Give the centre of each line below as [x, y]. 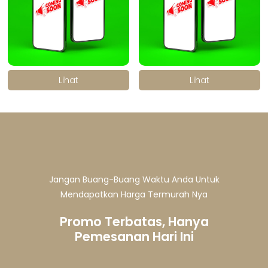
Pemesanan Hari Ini [134, 236]
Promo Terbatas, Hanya [134, 221]
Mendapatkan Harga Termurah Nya [134, 194]
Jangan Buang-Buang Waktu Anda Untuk [134, 179]
